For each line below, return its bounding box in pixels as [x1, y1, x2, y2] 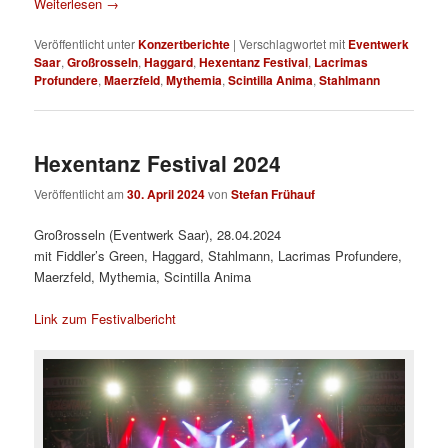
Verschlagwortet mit [239, 35, 346, 53]
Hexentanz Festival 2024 [34, 147, 282, 178]
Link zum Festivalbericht [34, 309, 177, 329]
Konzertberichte [138, 35, 231, 54]
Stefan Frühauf [231, 184, 316, 203]
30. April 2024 [127, 184, 206, 203]
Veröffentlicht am [34, 184, 128, 202]
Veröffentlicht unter [34, 35, 136, 53]
